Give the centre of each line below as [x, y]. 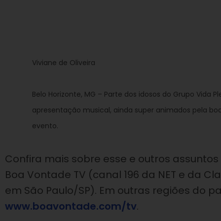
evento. [45, 126]
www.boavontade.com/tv [71, 206]
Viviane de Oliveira [64, 63]
